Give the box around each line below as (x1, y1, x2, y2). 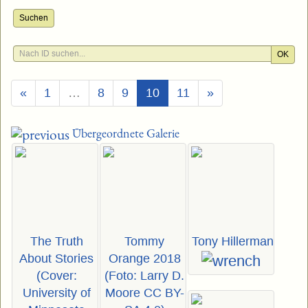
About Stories (19, 252, 93, 266)
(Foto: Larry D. (104, 269, 184, 283)
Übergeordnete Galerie (69, 125, 179, 141)
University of (22, 286, 91, 300)
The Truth (30, 234, 83, 249)
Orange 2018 (108, 252, 181, 266)
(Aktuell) (159, 85, 204, 99)
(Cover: (36, 269, 77, 283)
